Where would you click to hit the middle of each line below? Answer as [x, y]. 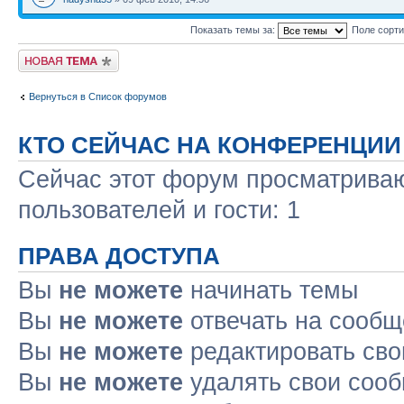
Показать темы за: [234, 29]
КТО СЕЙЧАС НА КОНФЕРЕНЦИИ [210, 145]
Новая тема [45, 55]
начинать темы [271, 290]
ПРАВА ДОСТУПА [119, 256]
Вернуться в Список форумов [98, 96]
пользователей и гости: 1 [159, 210]
